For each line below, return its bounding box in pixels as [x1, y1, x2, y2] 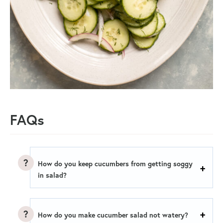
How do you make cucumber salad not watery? [38, 211, 188, 220]
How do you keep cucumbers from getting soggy [38, 159, 193, 169]
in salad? [38, 171, 67, 180]
